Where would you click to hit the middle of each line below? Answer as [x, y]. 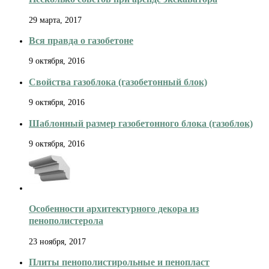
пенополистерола [66, 221]
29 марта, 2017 [55, 20]
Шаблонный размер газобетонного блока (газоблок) [141, 123]
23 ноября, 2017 [57, 241]
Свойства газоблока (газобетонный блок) [118, 82]
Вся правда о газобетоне [81, 41]
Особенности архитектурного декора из [114, 209]
